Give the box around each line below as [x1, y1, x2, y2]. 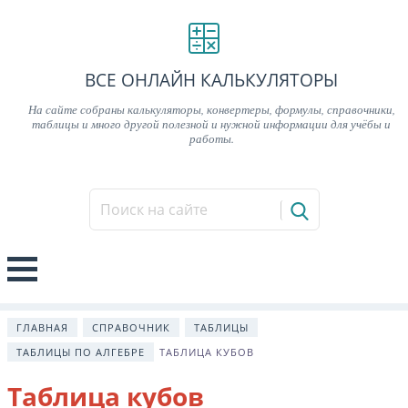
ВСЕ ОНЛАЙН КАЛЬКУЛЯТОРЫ [85, 67, 338, 92]
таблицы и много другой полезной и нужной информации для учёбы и [32, 115, 391, 131]
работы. [189, 129, 234, 146]
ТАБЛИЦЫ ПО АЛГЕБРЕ [16, 344, 145, 359]
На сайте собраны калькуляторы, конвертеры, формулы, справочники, [27, 100, 395, 117]
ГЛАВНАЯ [16, 320, 68, 334]
